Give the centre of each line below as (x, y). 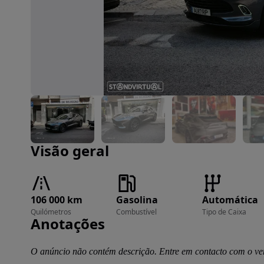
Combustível (137, 212)
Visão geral (70, 151)
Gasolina (137, 200)
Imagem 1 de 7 (58, 100)
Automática (230, 200)
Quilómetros (51, 212)
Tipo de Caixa (224, 212)
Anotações (68, 224)
